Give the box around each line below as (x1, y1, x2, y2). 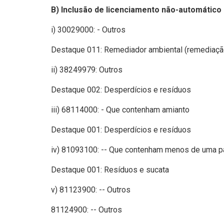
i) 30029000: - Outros (51, 24, 125, 34)
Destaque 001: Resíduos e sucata (51, 164, 169, 174)
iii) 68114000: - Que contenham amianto (51, 104, 189, 114)
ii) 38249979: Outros (51, 64, 122, 74)
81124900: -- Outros (51, 204, 122, 214)
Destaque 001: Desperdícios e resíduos (51, 124, 191, 134)
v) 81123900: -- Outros (51, 184, 130, 194)
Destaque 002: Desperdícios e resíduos (51, 84, 191, 94)
